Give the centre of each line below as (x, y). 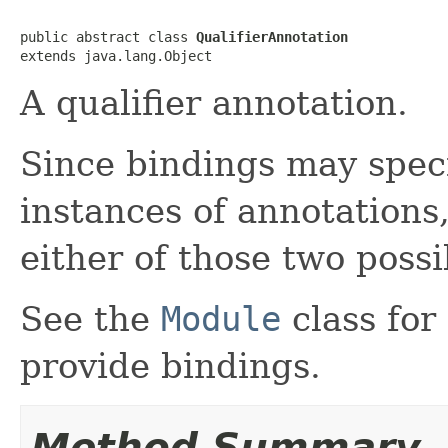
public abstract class (108, 36)
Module (221, 318)
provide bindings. (170, 365)
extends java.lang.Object (116, 55)
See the (90, 318)
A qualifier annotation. (214, 102)
